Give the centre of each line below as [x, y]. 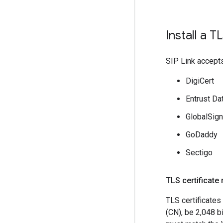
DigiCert [200, 81]
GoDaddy [202, 135]
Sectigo [199, 153]
